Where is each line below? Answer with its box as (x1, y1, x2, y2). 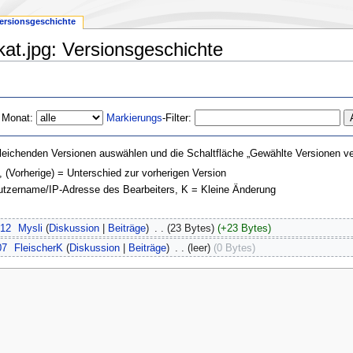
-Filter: (162, 112, 192, 124)
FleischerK (14, 242, 64, 254)
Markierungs (106, 112, 163, 124)
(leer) (187, 242, 210, 254)
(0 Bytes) (213, 242, 255, 254)
